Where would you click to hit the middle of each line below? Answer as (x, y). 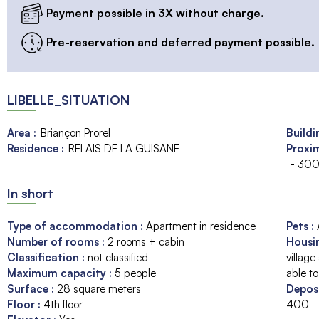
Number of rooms (54, 241)
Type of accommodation (74, 226)
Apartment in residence (201, 226)
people (140, 273)
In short (30, 193)
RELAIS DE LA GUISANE (125, 148)
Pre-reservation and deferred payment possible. (181, 42)
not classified (118, 257)
